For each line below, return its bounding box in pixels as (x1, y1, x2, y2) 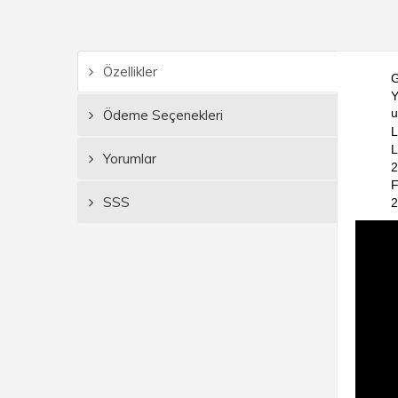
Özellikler (99, 63, 157, 80)
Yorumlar (99, 150, 156, 167)
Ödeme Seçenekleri (99, 107, 223, 123)
